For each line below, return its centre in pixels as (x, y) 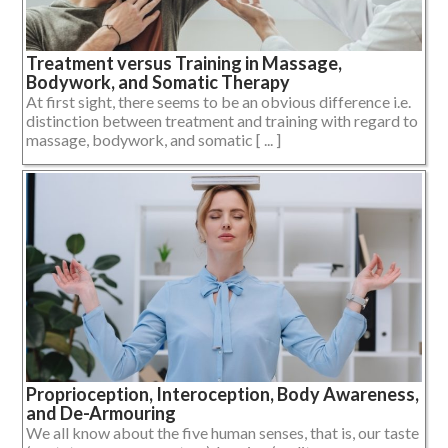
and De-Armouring (101, 412)
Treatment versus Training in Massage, (184, 62)
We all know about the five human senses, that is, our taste (222, 432)
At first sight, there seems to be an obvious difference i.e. (218, 101)
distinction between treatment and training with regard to (222, 120)
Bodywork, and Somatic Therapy (158, 81)
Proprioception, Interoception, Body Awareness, (222, 393)
